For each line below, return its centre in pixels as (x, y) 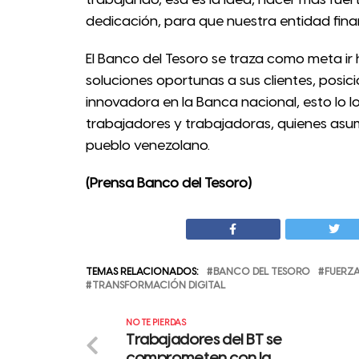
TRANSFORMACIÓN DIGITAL (159, 285)
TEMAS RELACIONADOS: (142, 272)
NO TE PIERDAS (156, 323)
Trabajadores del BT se (204, 340)
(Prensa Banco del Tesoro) (169, 183)
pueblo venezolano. (148, 145)
